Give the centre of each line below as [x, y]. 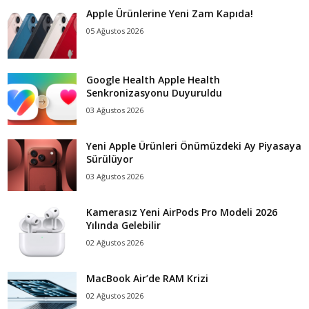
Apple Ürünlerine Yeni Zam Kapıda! [170, 14]
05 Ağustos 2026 [115, 31]
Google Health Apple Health [153, 80]
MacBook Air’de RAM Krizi [147, 279]
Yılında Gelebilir [123, 226]
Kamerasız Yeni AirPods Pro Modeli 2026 [182, 212]
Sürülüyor [110, 159]
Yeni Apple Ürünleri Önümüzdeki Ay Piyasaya [194, 146]
